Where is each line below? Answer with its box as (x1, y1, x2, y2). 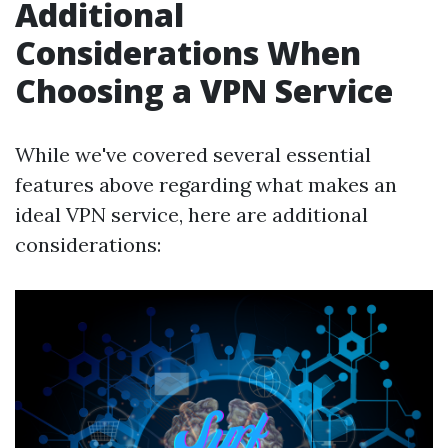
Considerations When (15, 30, 361, 74)
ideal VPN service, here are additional (15, 201, 368, 227)
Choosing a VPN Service (15, 68, 393, 112)
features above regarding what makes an (15, 171, 397, 197)
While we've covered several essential (15, 141, 371, 167)
